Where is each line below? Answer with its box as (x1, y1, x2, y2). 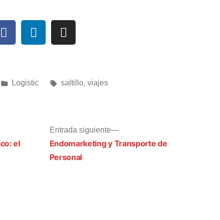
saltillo (60, 79, 83, 87)
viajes (87, 79, 108, 87)
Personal (49, 152, 82, 162)
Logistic (11, 79, 39, 87)
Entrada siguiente (49, 126, 111, 134)
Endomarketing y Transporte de (49, 138, 167, 148)
